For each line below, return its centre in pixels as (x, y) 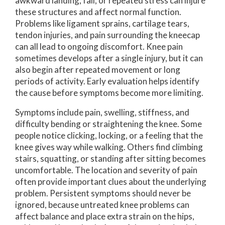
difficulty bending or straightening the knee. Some (108, 124)
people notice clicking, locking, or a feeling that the (109, 136)
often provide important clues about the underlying (111, 182)
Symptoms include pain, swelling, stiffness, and (102, 113)
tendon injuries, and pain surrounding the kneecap (107, 35)
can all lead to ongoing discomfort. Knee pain (99, 47)
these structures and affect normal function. (98, 12)
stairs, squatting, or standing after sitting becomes (110, 159)
